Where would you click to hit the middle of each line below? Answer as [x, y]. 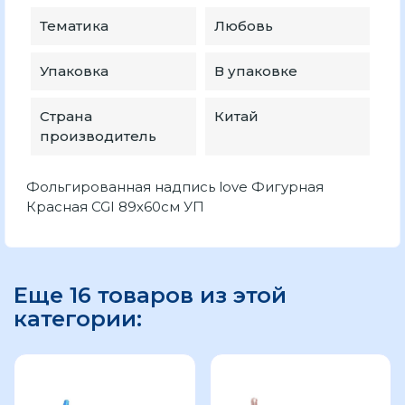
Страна [66, 116]
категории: [78, 319]
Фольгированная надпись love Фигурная [175, 187]
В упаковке [255, 71]
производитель [98, 136]
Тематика [74, 26]
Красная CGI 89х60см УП [115, 207]
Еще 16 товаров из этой [150, 295]
